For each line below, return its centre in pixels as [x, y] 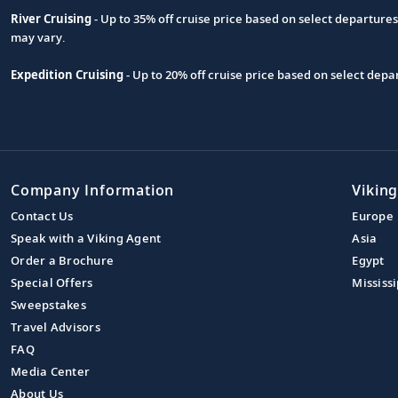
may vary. [38, 37]
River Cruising [51, 18]
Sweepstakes [48, 304]
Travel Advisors [56, 326]
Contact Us [42, 215]
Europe [373, 215]
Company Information [93, 190]
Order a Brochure [62, 260]
